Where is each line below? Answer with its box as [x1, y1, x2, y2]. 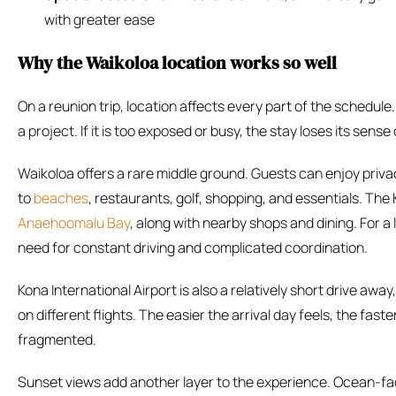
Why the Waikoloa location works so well [18, 50, 337, 76]
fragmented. [18, 330, 96, 350]
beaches [34, 188, 88, 209]
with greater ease [44, 10, 155, 30]
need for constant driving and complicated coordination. [18, 238, 368, 258]
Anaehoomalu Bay [18, 213, 130, 233]
